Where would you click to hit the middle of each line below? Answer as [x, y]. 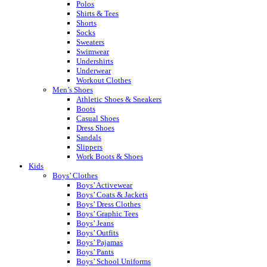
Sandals [89, 137]
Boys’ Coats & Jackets [112, 194]
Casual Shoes [98, 118]
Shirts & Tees [97, 13]
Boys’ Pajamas [100, 242]
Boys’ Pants [95, 252]
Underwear [94, 70]
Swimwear [93, 51]
